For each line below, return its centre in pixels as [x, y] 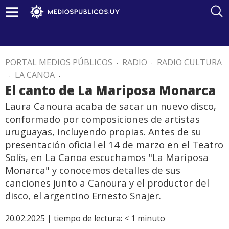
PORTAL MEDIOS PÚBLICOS [59, 62]
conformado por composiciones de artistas [102, 119]
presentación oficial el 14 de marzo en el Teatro [114, 144]
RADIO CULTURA [189, 62]
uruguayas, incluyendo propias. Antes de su [103, 132]
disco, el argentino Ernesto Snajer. [83, 196]
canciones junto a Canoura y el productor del [107, 183]
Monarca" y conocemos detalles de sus [93, 170]
